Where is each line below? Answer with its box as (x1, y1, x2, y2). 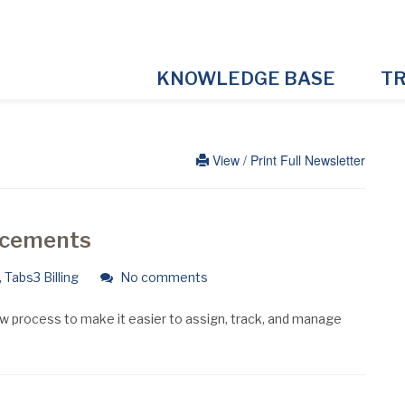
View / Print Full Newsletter (209, 151, 365, 169)
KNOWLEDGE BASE (155, 68, 335, 89)
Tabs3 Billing (4, 269, 79, 285)
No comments (117, 269, 208, 285)
